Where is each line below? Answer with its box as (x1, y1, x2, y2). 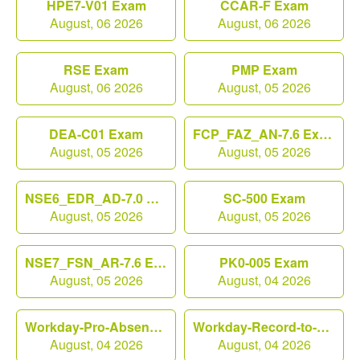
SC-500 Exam (223, 189, 305, 208)
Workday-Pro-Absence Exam (149, 317, 162, 337)
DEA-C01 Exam (49, 125, 143, 144)
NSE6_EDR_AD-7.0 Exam (146, 189, 159, 208)
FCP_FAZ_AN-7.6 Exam (319, 125, 332, 144)
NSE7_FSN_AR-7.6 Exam (153, 253, 166, 272)
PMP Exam (231, 60, 297, 80)
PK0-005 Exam (219, 253, 309, 272)
